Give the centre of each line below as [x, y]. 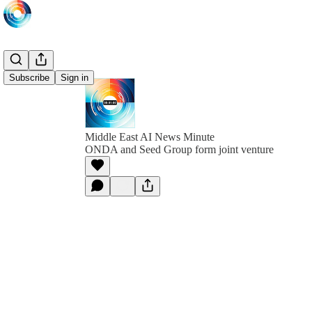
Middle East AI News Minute [150, 137]
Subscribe [29, 78]
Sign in [75, 78]
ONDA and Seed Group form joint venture [179, 149]
